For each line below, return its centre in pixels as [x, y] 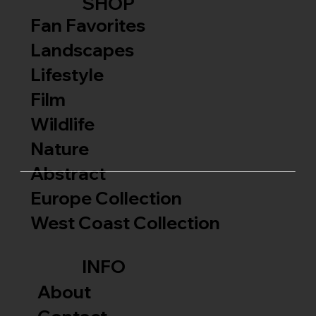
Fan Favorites [89, 25]
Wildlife [62, 124]
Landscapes [82, 50]
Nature [61, 149]
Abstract [68, 174]
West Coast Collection [125, 223]
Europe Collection [108, 198]
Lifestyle [67, 75]
